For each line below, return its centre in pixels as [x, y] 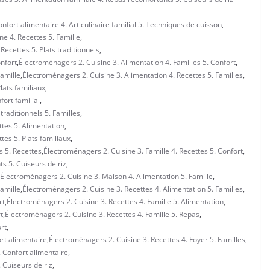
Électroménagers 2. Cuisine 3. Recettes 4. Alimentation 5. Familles [133, 189]
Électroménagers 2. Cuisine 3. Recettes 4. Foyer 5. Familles [147, 239]
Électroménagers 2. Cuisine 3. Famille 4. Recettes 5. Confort [143, 151]
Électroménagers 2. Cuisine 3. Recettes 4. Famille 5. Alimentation [115, 201]
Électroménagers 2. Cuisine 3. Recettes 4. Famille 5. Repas [102, 214]
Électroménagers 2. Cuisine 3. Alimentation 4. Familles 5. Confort [127, 62]
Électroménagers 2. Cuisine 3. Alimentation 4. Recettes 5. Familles [133, 75]
